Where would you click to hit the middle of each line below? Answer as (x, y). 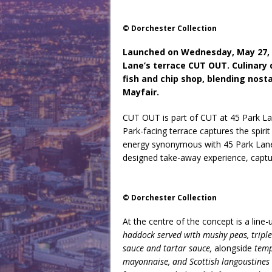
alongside (233, 248)
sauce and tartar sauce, (167, 248)
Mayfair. (141, 92)
